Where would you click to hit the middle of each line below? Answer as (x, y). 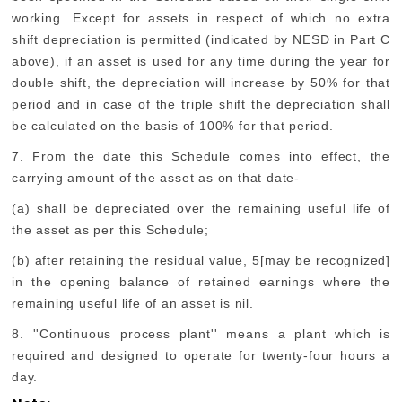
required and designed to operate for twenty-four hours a (201, 355)
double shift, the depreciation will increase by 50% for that (201, 83)
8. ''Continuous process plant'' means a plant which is (201, 334)
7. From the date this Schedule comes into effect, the (201, 156)
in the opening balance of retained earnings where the (201, 282)
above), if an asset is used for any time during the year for (201, 61)
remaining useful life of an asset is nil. (133, 303)
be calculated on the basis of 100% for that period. (173, 126)
